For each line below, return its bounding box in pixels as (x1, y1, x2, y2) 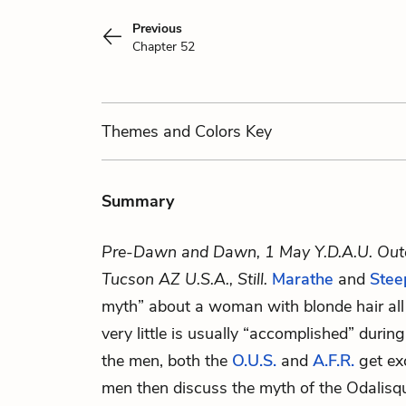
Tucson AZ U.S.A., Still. (101, 268, 267, 290)
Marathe (272, 268, 333, 290)
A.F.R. (313, 350, 354, 372)
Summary (101, 190, 174, 212)
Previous (132, 20, 182, 37)
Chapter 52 (132, 38, 195, 55)
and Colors (163, 121, 241, 142)
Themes (101, 121, 163, 142)
